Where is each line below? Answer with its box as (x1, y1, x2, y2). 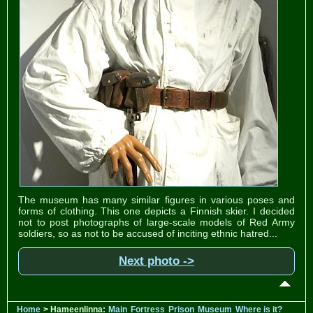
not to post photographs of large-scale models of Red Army (18, 216, 295, 228)
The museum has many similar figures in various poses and (18, 194, 295, 205)
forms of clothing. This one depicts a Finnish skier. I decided (18, 205, 295, 217)
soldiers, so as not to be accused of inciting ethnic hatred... (18, 227, 277, 239)
